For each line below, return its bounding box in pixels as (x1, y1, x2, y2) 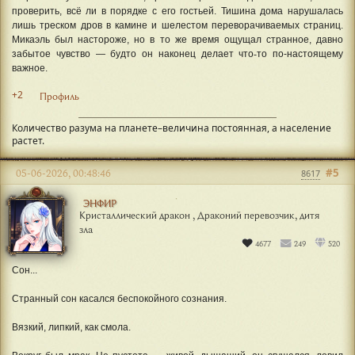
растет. (12, 133, 44, 147)
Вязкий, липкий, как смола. (12, 321, 131, 333)
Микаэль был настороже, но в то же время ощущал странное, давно (12, 33, 343, 45)
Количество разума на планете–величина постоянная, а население (12, 120, 331, 135)
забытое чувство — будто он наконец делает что (12, 48, 254, 59)
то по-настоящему (257, 48, 343, 59)
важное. (12, 62, 48, 74)
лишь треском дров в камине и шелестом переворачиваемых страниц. (12, 19, 343, 31)
